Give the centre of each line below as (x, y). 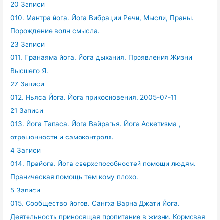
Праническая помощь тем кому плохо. (74, 177)
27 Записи (27, 84)
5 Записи (26, 190)
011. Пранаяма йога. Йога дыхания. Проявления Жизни (101, 57)
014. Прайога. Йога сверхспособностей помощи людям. (103, 164)
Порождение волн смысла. (55, 31)
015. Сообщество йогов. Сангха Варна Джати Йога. (95, 203)
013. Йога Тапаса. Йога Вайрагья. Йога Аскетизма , (96, 124)
